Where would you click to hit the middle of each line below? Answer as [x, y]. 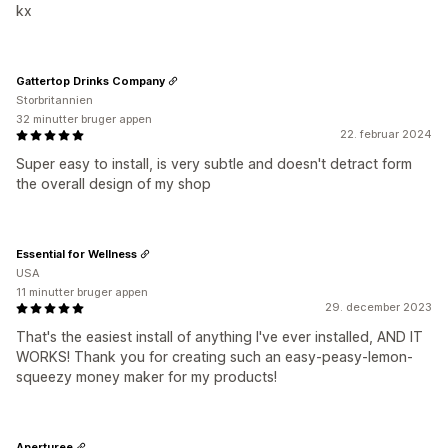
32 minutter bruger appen [84, 119]
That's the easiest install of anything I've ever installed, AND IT [219, 336]
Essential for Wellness [76, 253]
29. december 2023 [378, 307]
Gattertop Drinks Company [90, 80]
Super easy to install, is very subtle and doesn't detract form [214, 163]
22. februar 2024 [386, 134]
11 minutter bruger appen [82, 292]
